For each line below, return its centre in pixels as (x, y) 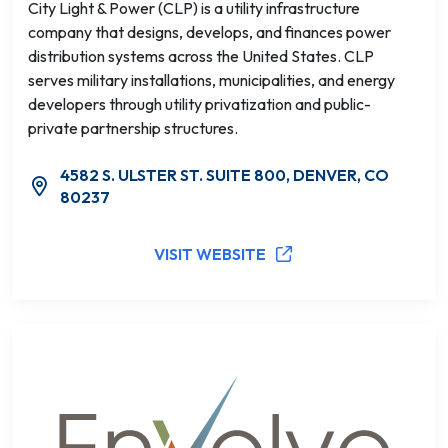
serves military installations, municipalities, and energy (211, 80)
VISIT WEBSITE (210, 254)
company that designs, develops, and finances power (209, 32)
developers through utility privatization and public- (199, 104)
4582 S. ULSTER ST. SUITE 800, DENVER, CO (224, 175)
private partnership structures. (133, 128)
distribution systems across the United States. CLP (201, 56)
